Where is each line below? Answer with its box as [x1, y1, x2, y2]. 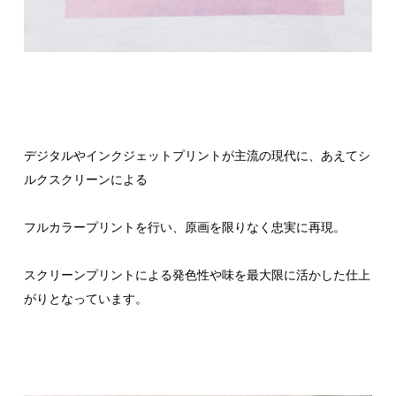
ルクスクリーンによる [24, 171, 148, 187]
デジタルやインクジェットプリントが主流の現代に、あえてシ [24, 148, 370, 163]
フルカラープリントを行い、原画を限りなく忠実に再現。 [24, 219, 346, 234]
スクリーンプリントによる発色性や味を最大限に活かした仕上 [24, 267, 370, 282]
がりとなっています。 [24, 291, 148, 306]
